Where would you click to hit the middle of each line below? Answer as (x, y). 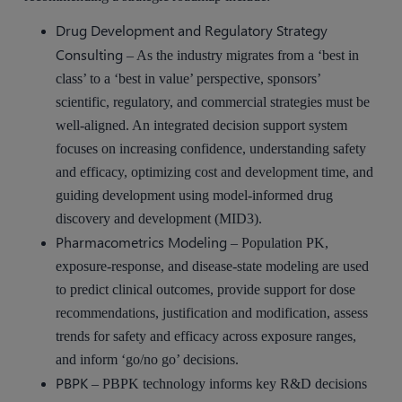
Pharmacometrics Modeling (144, 242)
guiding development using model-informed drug (195, 196)
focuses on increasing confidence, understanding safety (211, 149)
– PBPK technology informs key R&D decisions (228, 384)
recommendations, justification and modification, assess (212, 313)
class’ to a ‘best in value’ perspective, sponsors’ (188, 79)
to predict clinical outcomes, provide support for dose (206, 290)
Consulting (92, 55)
